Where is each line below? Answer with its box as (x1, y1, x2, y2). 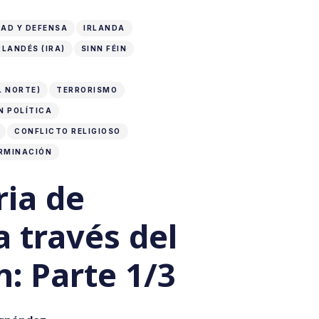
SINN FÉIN (80, 44, 127, 53)
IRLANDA (83, 23, 125, 33)
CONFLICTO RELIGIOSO (14, 127, 121, 136)
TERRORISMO (56, 85, 117, 95)
